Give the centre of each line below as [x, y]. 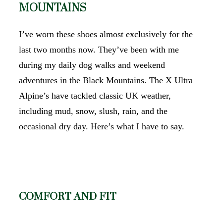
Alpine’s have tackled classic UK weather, [95, 96]
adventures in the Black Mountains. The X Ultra [106, 80]
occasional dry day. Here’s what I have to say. [102, 126]
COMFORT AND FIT [68, 197]
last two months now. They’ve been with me [99, 50]
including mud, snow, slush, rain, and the [93, 111]
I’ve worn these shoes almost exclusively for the [106, 34]
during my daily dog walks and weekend [92, 65]
